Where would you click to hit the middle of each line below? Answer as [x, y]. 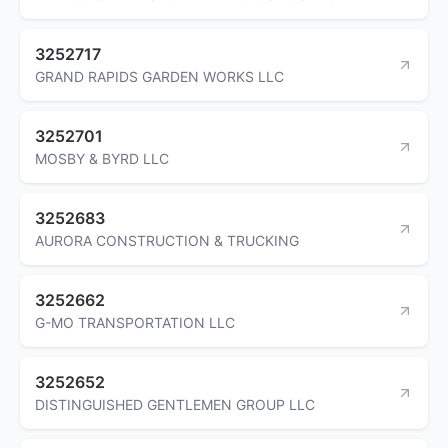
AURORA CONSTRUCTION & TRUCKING [167, 240]
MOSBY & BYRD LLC [102, 158]
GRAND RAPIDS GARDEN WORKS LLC [159, 76]
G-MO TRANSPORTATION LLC [135, 322]
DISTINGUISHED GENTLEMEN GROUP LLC [175, 404]
